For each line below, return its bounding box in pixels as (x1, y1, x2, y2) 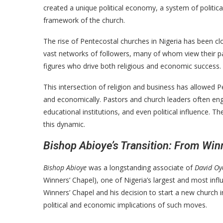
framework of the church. (43, 15, 125, 25)
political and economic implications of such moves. (43, 200, 207, 210)
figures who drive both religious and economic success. (43, 61, 221, 71)
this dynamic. (43, 119, 85, 129)
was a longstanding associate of (87, 162, 195, 172)
